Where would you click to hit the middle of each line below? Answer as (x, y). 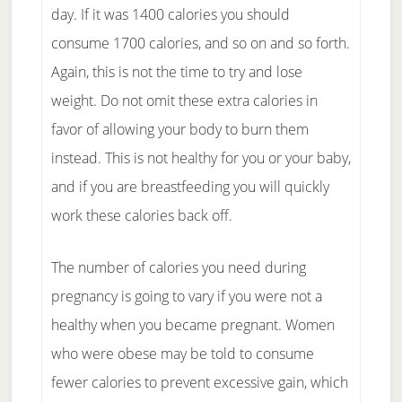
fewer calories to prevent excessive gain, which (199, 382)
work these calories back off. (141, 215)
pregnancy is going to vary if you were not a (186, 296)
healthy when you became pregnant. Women (192, 325)
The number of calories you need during (178, 267)
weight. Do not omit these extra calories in (184, 100)
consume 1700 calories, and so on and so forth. (200, 43)
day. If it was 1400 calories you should (170, 14)
